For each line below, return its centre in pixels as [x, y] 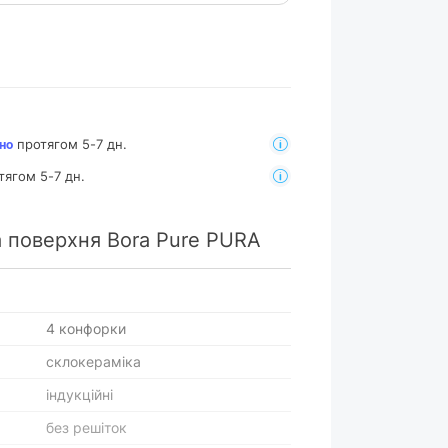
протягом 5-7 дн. [70, 143]
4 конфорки [86, 328]
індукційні [79, 394]
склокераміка [93, 361]
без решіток [86, 427]
